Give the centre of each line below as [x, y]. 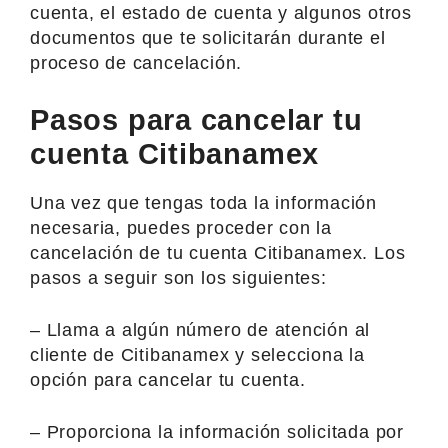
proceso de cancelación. [136, 62]
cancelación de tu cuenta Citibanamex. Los [218, 252]
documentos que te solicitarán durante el [208, 37]
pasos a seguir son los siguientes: [178, 277]
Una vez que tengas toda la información [204, 202]
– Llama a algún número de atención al [200, 329]
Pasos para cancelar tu [196, 119]
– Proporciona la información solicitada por [217, 431]
